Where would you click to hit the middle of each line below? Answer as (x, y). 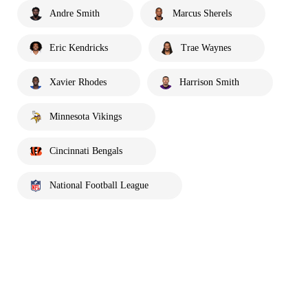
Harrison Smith (209, 82)
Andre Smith (75, 13)
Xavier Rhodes (78, 82)
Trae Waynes (206, 47)
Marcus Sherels (202, 13)
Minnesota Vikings (86, 116)
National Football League (99, 185)
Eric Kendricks (79, 47)
